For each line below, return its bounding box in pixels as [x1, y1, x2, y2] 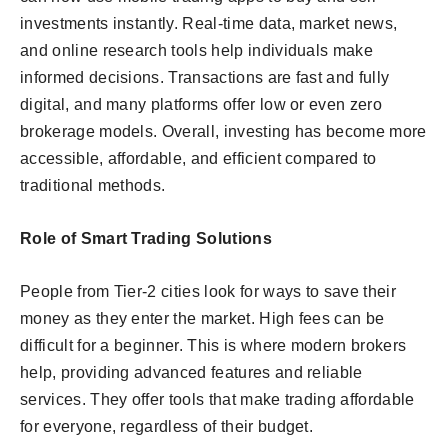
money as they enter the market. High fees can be [20, 310, 385, 328]
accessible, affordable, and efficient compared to [20, 150, 377, 168]
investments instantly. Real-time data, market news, [20, 15, 398, 33]
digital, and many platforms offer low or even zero [20, 96, 383, 114]
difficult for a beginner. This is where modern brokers [20, 337, 407, 355]
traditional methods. [20, 177, 166, 195]
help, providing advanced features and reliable [20, 364, 363, 382]
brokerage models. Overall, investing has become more [20, 123, 427, 141]
